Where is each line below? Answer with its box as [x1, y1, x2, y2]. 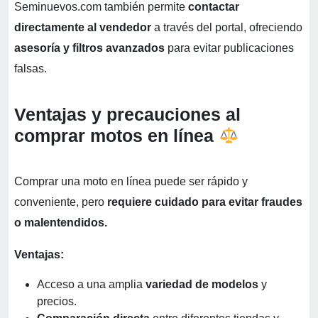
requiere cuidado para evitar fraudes [104, 196, 302, 209]
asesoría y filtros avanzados [14, 42, 165, 55]
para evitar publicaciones [165, 42, 294, 55]
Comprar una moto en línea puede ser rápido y [14, 175, 248, 188]
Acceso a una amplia [37, 278, 146, 291]
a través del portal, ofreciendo [151, 21, 302, 34]
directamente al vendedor [14, 21, 151, 34]
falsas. [14, 62, 47, 75]
